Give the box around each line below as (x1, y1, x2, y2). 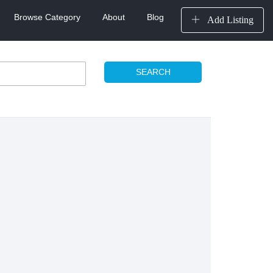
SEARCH (135, 66, 171, 77)
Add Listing (205, 15, 253, 26)
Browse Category (14, 12, 80, 23)
